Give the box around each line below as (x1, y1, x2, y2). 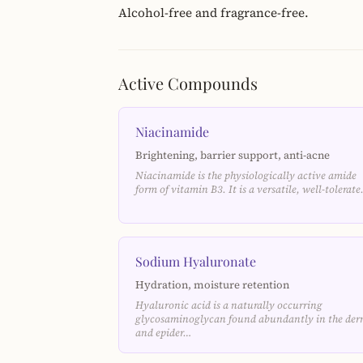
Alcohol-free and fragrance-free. (118, 4, 309, 21)
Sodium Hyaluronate (135, 253, 256, 270)
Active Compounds (118, 72, 258, 94)
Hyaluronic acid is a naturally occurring (135, 298, 322, 312)
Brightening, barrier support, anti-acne (135, 147, 330, 162)
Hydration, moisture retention (135, 277, 289, 292)
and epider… (135, 326, 192, 340)
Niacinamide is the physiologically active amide (135, 169, 357, 182)
